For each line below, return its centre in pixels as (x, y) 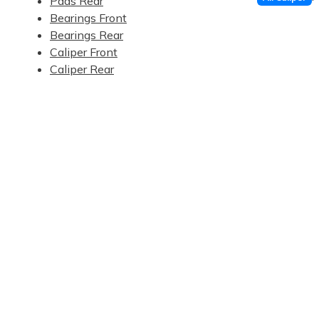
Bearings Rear (87, 35)
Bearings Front (88, 18)
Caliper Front (84, 52)
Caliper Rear (82, 69)
